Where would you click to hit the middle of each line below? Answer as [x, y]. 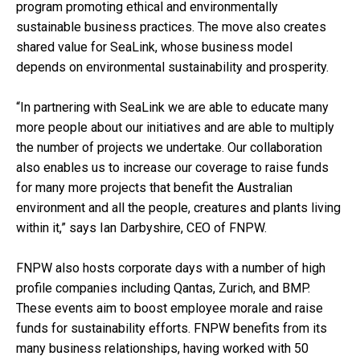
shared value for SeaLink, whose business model [154, 47]
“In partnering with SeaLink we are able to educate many [172, 107]
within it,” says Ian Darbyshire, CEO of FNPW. [141, 227]
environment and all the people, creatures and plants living [178, 207]
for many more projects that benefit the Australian [154, 187]
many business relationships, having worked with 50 [162, 348]
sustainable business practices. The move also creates [171, 27]
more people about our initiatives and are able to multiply [175, 127]
